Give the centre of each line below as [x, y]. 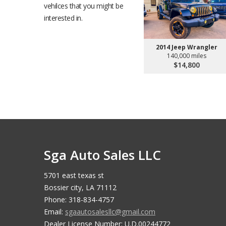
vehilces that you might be [83, 6]
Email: [54, 212]
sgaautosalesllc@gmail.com [110, 212]
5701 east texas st [74, 175]
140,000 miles [186, 55]
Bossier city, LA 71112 [80, 187]
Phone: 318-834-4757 [79, 200]
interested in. [63, 18]
